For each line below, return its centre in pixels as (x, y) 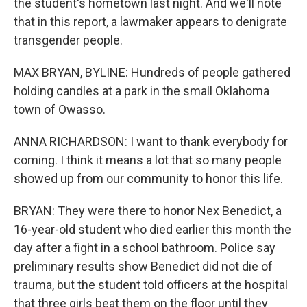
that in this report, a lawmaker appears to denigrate (150, 21)
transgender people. (68, 40)
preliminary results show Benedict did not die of (143, 266)
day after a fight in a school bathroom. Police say (145, 247)
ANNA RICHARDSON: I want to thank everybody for (151, 141)
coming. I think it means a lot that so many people (148, 160)
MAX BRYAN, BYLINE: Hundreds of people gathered (152, 72)
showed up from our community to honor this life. (148, 178)
